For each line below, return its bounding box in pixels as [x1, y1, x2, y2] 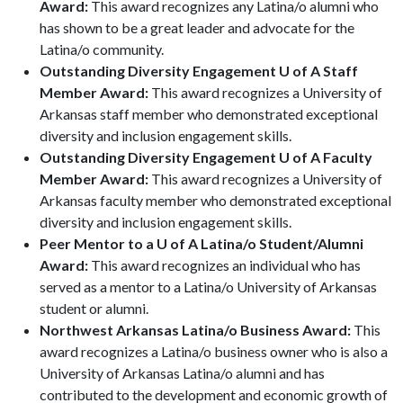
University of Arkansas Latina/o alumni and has [40, 364, 325, 381]
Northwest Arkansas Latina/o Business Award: [40, 321, 354, 338]
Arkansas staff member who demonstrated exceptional [40, 105, 378, 122]
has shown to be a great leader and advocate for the [40, 19, 354, 36]
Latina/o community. [40, 40, 164, 58]
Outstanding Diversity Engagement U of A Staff [40, 62, 358, 79]
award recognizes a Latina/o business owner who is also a [40, 343, 388, 360]
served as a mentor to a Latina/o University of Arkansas [40, 278, 377, 295]
